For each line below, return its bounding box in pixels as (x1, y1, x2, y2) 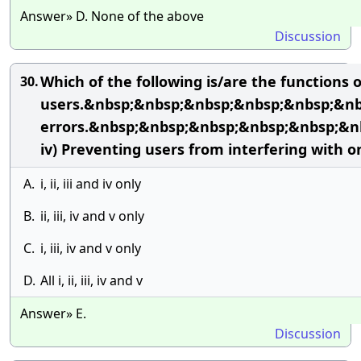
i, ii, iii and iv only (40, 175, 141, 193)
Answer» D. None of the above (20, 7, 204, 25)
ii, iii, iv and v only (40, 207, 144, 225)
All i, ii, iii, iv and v (40, 272, 143, 289)
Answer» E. (20, 305, 86, 322)
